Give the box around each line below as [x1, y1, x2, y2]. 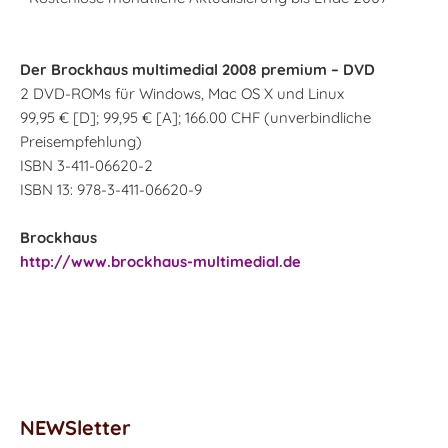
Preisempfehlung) [20, 132, 142, 152]
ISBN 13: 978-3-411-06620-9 [20, 180, 202, 200]
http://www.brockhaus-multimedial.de [20, 252, 301, 272]
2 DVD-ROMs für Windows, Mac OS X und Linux [20, 84, 344, 104]
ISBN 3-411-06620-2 [20, 156, 153, 176]
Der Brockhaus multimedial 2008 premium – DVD [20, 60, 375, 80]
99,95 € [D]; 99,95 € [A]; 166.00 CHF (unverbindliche [20, 108, 371, 128]
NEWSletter [20, 415, 131, 441]
